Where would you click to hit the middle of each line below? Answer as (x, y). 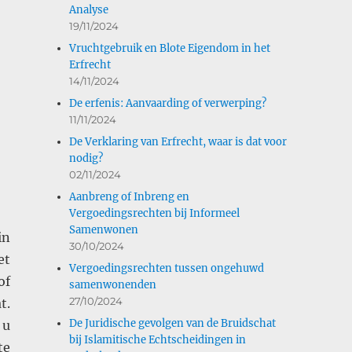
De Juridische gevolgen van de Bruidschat (173, 323)
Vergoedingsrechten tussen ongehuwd (167, 268)
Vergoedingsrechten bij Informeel (155, 213)
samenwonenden (113, 284)
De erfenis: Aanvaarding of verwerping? (168, 103)
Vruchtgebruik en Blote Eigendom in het (170, 48)
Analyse (89, 9)
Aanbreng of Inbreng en (130, 196)
